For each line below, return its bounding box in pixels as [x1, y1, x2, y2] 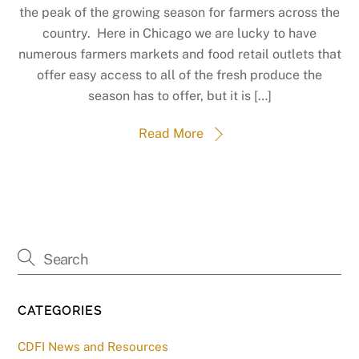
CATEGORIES [18, 304, 103, 319]
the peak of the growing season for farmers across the [19, 5, 340, 21]
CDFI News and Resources [18, 339, 169, 353]
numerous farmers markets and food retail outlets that [18, 46, 341, 63]
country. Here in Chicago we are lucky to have [42, 26, 317, 42]
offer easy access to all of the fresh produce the [37, 67, 322, 83]
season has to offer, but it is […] [87, 88, 272, 104]
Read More [138, 126, 204, 142]
